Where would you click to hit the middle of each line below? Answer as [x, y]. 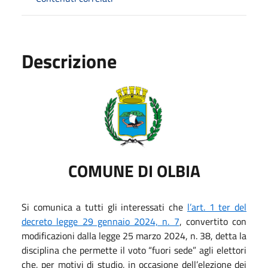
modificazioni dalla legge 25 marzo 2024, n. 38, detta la [134, 235]
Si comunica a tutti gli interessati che [104, 207]
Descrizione [69, 61]
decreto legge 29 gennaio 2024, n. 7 [100, 221]
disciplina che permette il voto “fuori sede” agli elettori [134, 250]
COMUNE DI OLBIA [134, 170]
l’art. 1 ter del [217, 207]
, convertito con [213, 221]
